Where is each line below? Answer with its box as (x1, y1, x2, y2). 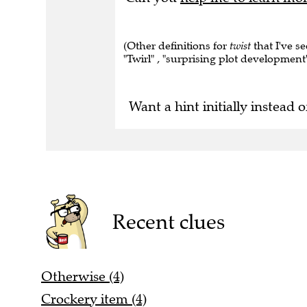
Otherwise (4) (41, 267, 124, 285)
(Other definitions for (123, 39, 230, 52)
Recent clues (112, 208, 225, 234)
